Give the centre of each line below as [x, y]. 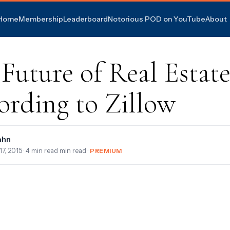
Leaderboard [85, 19]
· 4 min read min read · [56, 151]
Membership [41, 19]
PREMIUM [106, 151]
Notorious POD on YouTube [156, 19]
